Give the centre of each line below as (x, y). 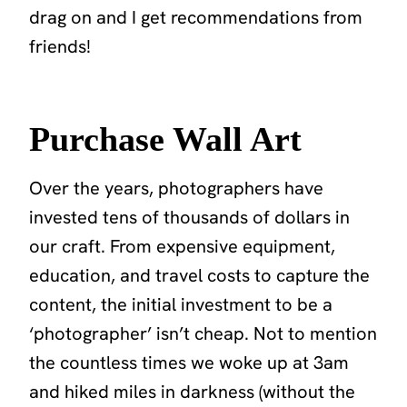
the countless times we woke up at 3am (189, 362)
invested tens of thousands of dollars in (189, 217)
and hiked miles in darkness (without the (192, 391)
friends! (60, 46)
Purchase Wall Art (165, 139)
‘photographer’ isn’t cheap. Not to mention (203, 333)
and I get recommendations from (229, 17)
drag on (60, 17)
